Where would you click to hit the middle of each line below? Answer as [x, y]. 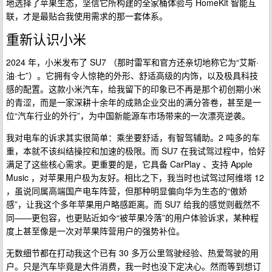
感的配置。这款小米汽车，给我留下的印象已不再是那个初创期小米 [134, 89]
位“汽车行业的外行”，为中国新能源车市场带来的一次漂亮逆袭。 [128, 115]
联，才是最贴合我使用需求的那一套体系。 [87, 16]
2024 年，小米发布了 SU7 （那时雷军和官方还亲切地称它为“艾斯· [132, 62]
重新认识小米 [46, 39]
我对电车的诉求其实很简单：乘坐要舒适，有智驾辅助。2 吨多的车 [133, 137]
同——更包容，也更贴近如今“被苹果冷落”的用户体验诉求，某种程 [132, 217]
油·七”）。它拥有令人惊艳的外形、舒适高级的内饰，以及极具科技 [132, 75]
